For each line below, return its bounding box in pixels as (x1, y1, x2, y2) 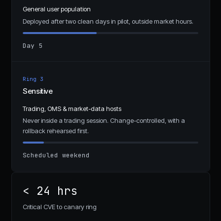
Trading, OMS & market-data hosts (23, 104, 121, 112)
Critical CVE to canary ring (23, 202, 97, 211)
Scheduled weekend (23, 151, 90, 160)
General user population (23, 5, 91, 13)
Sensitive (23, 86, 53, 96)
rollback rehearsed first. (23, 127, 89, 135)
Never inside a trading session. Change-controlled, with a (23, 116, 185, 125)
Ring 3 (23, 75, 43, 82)
